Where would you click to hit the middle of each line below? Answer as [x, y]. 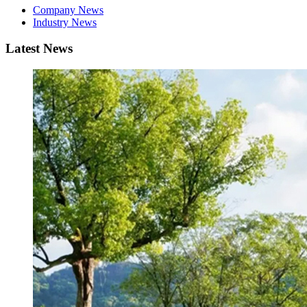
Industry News [65, 22]
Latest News [39, 49]
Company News [68, 10]
